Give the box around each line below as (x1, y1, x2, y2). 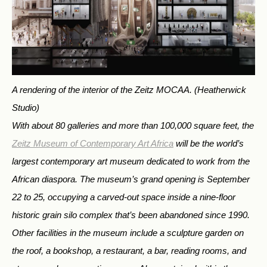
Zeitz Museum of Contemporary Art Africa (12, 138, 173, 149)
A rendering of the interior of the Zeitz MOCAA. (12, 85, 194, 95)
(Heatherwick (194, 85, 246, 95)
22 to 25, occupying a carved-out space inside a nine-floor (12, 192, 235, 203)
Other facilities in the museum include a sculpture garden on (12, 228, 244, 238)
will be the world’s (173, 138, 244, 149)
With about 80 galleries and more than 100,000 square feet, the (12, 120, 254, 131)
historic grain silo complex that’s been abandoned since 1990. (12, 210, 250, 221)
